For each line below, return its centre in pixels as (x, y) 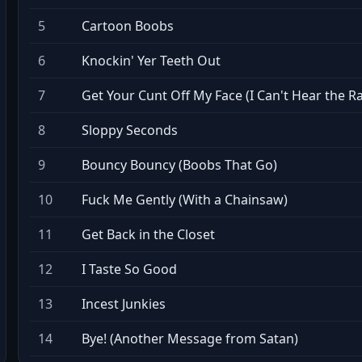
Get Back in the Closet (148, 234)
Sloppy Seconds (130, 130)
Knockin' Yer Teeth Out (151, 61)
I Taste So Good (129, 269)
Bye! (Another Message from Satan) (190, 339)
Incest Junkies (124, 304)
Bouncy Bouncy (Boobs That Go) (179, 165)
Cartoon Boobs (128, 26)
